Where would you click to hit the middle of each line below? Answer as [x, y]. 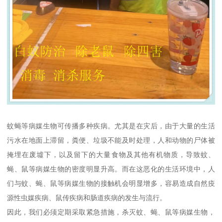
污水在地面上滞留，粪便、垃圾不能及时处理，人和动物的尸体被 [111, 140]
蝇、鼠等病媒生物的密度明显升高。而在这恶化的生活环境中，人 [111, 169]
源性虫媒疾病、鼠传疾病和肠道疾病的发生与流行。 [87, 198]
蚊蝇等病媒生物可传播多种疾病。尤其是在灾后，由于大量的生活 [111, 126]
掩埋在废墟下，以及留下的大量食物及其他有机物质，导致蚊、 [111, 155]
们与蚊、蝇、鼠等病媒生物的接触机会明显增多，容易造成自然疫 [111, 184]
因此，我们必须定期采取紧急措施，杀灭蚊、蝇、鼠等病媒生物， [111, 212]
